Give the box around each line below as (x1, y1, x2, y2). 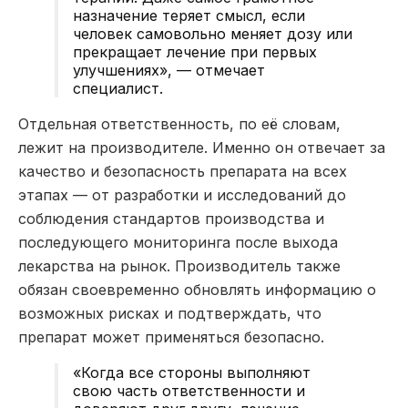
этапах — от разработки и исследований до (18, 185, 346, 204)
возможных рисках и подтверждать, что (18, 303, 321, 322)
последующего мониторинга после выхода (18, 232, 338, 251)
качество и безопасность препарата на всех (18, 161, 347, 180)
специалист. (73, 78, 163, 97)
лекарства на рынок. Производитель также (18, 256, 341, 275)
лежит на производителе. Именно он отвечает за (18, 138, 385, 157)
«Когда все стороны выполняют (73, 362, 311, 382)
